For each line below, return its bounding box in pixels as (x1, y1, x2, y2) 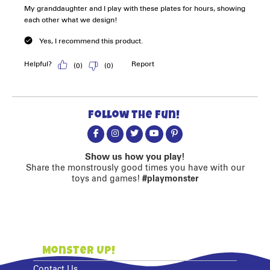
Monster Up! (42, 246, 116, 257)
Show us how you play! (85, 152, 185, 162)
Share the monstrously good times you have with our (25, 164, 245, 173)
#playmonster (142, 175, 198, 184)
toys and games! (72, 175, 142, 184)
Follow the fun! (88, 110, 180, 122)
